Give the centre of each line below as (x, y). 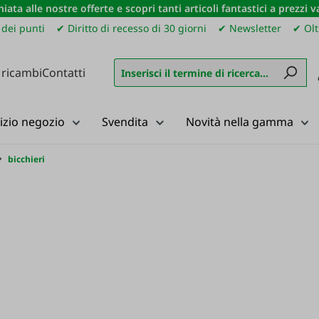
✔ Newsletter (250, 28)
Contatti (64, 72)
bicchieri (26, 159)
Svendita (125, 122)
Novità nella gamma (239, 122)
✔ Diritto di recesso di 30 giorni (132, 28)
